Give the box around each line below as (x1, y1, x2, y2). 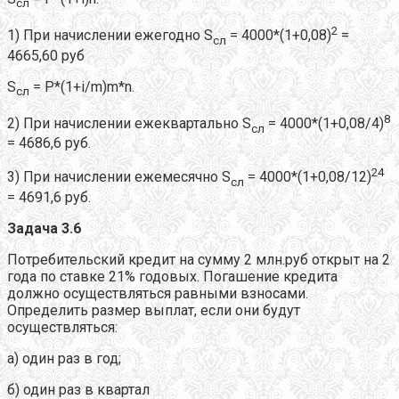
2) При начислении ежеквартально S (7, 115, 251, 133)
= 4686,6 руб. (7, 134, 91, 152)
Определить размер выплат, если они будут (7, 301, 300, 319)
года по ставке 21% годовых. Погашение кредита (7, 267, 338, 285)
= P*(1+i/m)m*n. (29, 77, 134, 95)
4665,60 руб (7, 46, 85, 64)
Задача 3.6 (7, 219, 81, 237)
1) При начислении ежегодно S (7, 27, 213, 45)
